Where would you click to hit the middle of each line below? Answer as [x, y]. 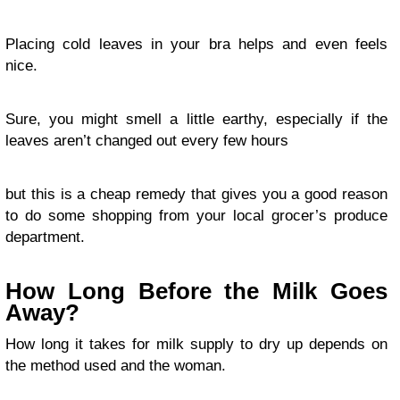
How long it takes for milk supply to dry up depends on [196, 344]
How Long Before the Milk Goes [196, 291]
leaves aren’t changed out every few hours [147, 140]
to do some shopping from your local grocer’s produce [196, 215]
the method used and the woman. [116, 365]
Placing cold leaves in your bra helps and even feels [196, 44]
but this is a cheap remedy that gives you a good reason [196, 194]
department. [45, 237]
